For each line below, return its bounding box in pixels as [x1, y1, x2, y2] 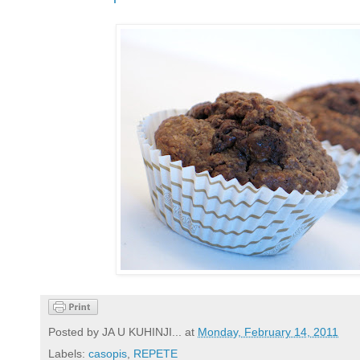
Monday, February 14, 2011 [198, 325, 338, 339]
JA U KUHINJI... [102, 325, 182, 339]
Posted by [48, 325, 102, 339]
